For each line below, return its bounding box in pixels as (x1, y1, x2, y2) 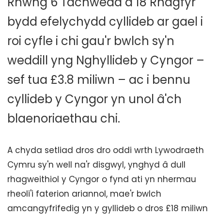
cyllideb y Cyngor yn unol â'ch (7, 91, 182, 107)
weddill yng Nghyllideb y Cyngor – (7, 52, 204, 68)
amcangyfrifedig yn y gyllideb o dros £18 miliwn (7, 202, 208, 214)
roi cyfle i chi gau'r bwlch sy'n (7, 33, 174, 49)
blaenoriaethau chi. (7, 110, 120, 126)
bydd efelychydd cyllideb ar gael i (7, 14, 203, 30)
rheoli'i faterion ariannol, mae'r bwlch (7, 188, 161, 200)
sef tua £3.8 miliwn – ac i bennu (7, 72, 190, 88)
